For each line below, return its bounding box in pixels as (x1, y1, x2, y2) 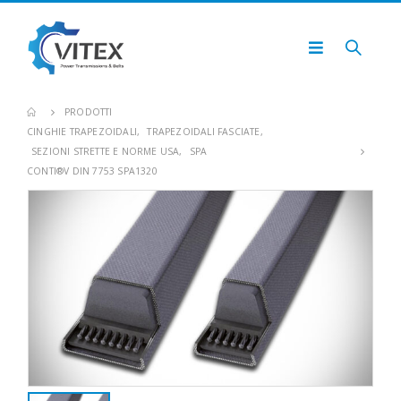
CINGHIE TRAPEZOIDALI (27, 125, 137, 138)
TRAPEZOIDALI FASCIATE (147, 125, 260, 138)
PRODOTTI (64, 106, 113, 118)
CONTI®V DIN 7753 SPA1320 (27, 165, 158, 177)
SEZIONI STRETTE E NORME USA (31, 145, 180, 158)
